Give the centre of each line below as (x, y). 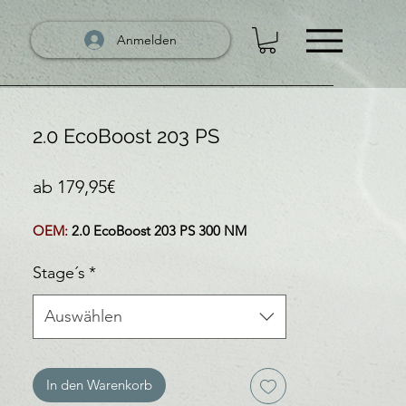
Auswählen (83, 316)
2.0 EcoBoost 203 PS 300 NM (157, 230)
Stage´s (59, 272)
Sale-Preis (154, 185)
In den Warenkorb (99, 384)
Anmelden (147, 39)
